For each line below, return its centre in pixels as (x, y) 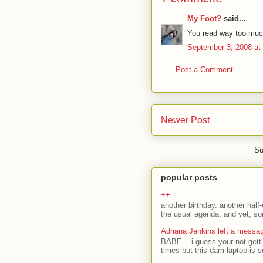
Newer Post (185, 120)
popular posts (189, 177)
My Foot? (204, 18)
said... (234, 18)
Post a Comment (204, 69)
